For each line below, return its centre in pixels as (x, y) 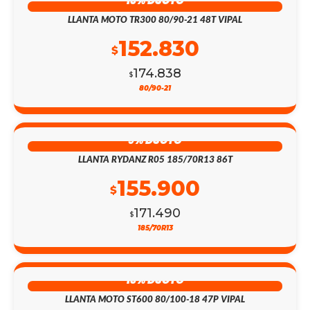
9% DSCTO (155, 140)
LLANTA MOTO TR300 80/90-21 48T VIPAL (155, 19)
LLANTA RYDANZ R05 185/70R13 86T (155, 159)
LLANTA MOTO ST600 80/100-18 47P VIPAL (155, 299)
